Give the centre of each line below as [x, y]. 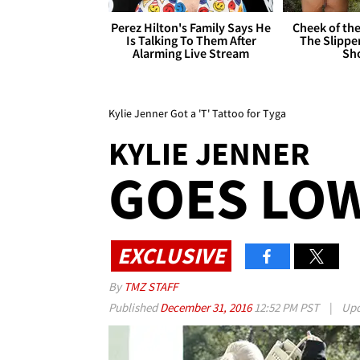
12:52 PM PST [286, 308]
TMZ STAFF [151, 287]
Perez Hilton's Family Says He [191, 28]
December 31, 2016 [207, 308]
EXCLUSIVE [171, 255]
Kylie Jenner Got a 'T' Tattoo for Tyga [197, 114]
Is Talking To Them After [191, 41]
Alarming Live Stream [191, 53]
